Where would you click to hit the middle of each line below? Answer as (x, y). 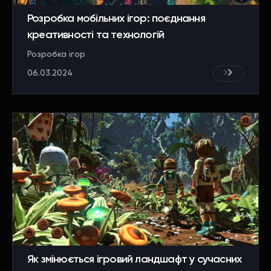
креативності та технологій (96, 35)
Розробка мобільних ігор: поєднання (116, 18)
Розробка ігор (56, 54)
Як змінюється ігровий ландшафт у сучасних (135, 259)
